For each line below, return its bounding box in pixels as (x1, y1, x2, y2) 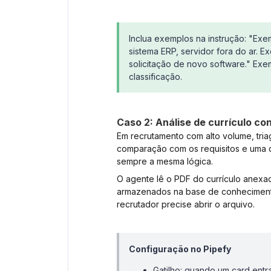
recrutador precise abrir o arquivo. (117, 199, 255, 210)
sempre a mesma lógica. (117, 156, 213, 167)
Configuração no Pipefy (129, 244, 231, 255)
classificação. (129, 71, 182, 82)
